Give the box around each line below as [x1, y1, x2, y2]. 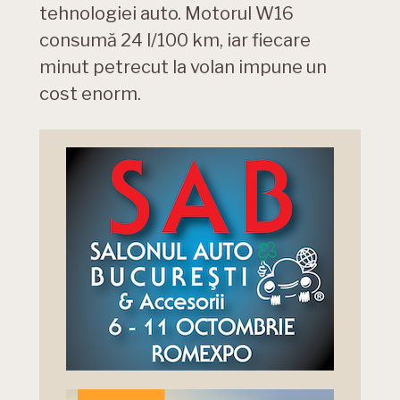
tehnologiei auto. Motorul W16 [39, 3, 294, 25]
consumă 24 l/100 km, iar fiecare [39, 29, 311, 52]
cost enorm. [39, 83, 141, 105]
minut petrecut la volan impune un [39, 56, 327, 79]
